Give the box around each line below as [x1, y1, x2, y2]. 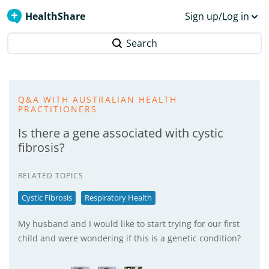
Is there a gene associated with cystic [18, 125, 223, 141]
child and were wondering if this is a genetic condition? [18, 232, 241, 244]
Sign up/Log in [185, 10, 249, 23]
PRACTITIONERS [18, 103, 97, 115]
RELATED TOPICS [18, 171, 83, 181]
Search [126, 37, 157, 50]
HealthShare [25, 10, 85, 23]
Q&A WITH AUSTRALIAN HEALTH [18, 94, 177, 105]
